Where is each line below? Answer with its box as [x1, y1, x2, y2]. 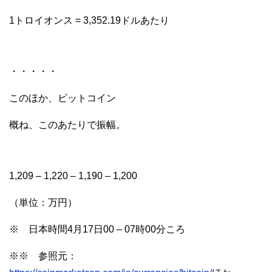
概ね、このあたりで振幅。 [9, 119, 126, 130]
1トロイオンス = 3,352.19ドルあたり [9, 15, 169, 25]
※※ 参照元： [9, 250, 77, 261]
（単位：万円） [9, 197, 77, 208]
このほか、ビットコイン [9, 92, 116, 103]
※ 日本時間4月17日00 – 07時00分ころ [9, 223, 195, 234]
